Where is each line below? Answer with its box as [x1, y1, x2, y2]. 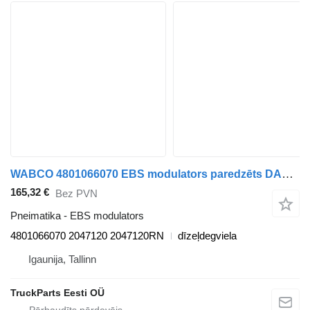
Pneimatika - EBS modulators [10, 210, 144, 222]
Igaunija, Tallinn [28, 253, 96, 266]
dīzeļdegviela [178, 230, 237, 242]
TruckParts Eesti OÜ [10, 287, 104, 299]
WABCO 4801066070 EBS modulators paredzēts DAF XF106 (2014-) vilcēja [282, 167, 293, 181]
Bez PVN [55, 187, 98, 199]
